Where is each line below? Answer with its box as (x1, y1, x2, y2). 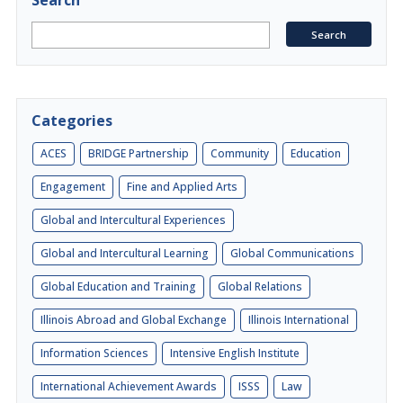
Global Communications (230, 246, 354, 261)
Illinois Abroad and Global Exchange (40, 312, 227, 327)
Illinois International (248, 312, 349, 327)
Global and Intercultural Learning (40, 246, 209, 261)
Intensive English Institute (170, 345, 300, 361)
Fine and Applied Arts (127, 179, 237, 194)
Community (210, 146, 269, 161)
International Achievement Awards (40, 379, 217, 394)
